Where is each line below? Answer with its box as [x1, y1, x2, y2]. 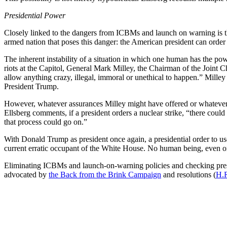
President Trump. [4, 82, 59, 91]
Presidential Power [4, 11, 65, 20]
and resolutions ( [161, 170, 216, 179]
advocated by [4, 170, 49, 179]
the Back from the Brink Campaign [49, 170, 161, 179]
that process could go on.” [4, 118, 87, 127]
